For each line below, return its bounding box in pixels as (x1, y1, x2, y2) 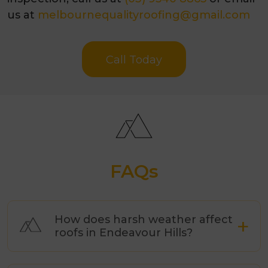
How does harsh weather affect (54, 212, 233, 226)
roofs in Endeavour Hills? (54, 226, 193, 239)
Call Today (106, 53, 162, 66)
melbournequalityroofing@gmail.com (38, 8, 250, 22)
